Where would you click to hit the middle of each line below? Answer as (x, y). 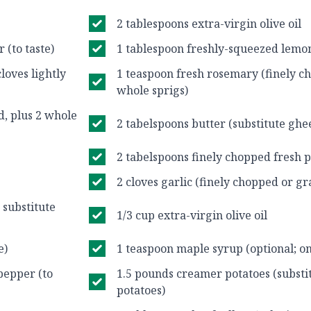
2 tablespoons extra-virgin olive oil (209, 24)
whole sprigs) (152, 90)
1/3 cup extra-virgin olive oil (192, 215)
